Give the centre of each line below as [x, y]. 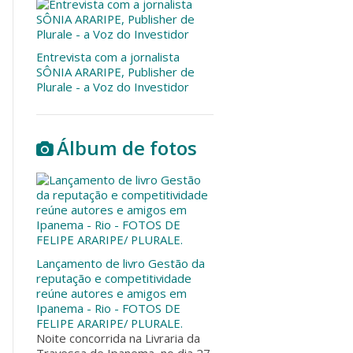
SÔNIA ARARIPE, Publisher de [115, 72]
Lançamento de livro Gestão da [121, 263]
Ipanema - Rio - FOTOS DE [108, 308]
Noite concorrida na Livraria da [118, 338]
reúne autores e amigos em [111, 293]
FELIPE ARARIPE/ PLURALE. [110, 323]
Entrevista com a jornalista [108, 57]
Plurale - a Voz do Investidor [113, 87]
